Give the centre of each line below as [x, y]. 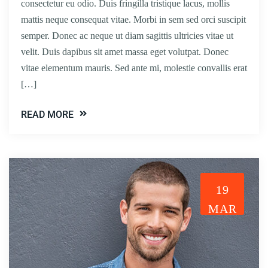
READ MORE [47, 114]
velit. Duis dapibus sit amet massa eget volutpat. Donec [125, 51]
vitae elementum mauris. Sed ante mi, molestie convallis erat [134, 68]
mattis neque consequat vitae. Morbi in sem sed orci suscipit [133, 19]
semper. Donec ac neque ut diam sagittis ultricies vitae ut [127, 35]
